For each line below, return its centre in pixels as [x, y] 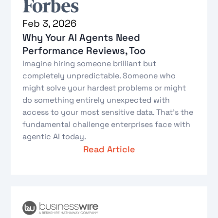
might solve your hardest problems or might [104, 88]
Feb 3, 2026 [50, 23]
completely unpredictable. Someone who [99, 75]
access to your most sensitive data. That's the [108, 112]
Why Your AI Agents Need [82, 37]
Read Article [109, 149]
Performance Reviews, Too [84, 50]
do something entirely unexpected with [96, 100]
